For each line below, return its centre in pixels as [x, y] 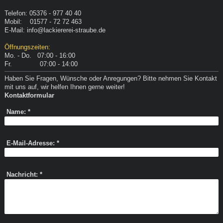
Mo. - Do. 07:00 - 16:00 [40, 55]
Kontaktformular [29, 95]
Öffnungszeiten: [27, 47]
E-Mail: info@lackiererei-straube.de [55, 30]
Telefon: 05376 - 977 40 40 [43, 13]
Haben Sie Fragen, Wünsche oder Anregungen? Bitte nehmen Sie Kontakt [111, 78]
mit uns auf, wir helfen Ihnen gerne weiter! [64, 87]
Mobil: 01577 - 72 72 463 [43, 21]
